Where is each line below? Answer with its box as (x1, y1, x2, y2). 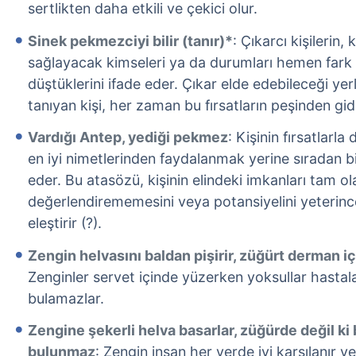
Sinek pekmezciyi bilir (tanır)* (28, 32, 233, 49)
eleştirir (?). (28, 215, 102, 232)
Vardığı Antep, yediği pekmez (28, 129, 228, 146)
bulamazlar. (28, 289, 104, 307)
